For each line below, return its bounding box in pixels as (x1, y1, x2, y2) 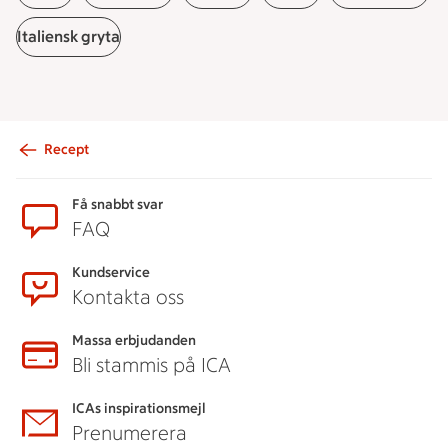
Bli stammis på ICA (72, 353, 231, 377)
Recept (44, 141, 89, 158)
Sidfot (16, 154, 80, 184)
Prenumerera (72, 421, 187, 445)
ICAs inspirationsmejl (72, 400, 206, 417)
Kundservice (72, 264, 150, 281)
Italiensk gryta (17, 27, 120, 46)
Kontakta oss (72, 285, 184, 309)
